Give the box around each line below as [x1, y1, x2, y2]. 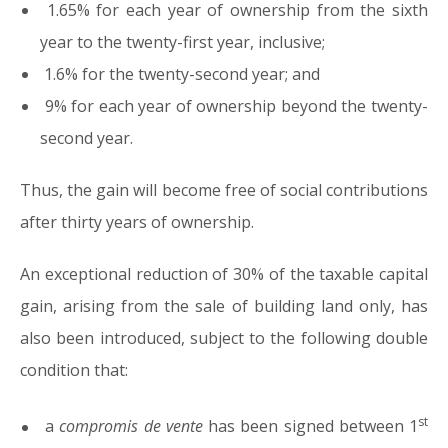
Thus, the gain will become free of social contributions [20, 179, 428, 202]
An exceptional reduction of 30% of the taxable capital [20, 263, 428, 286]
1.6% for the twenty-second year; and [40, 63, 320, 86]
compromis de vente [59, 415, 203, 438]
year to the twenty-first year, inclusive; [40, 31, 325, 54]
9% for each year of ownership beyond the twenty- [40, 95, 428, 118]
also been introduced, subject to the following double [20, 327, 428, 350]
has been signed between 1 [202, 415, 419, 438]
